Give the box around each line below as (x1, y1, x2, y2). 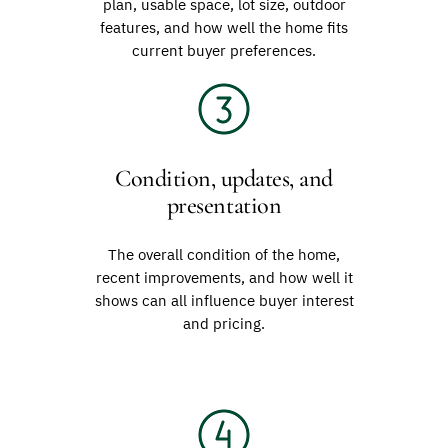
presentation (166, 190, 282, 220)
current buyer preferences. (132, 40, 316, 60)
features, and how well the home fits (100, 17, 348, 37)
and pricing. (183, 313, 265, 333)
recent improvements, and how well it (95, 267, 353, 287)
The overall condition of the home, (108, 244, 340, 264)
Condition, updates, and (115, 163, 333, 193)
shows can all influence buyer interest (94, 290, 354, 310)
